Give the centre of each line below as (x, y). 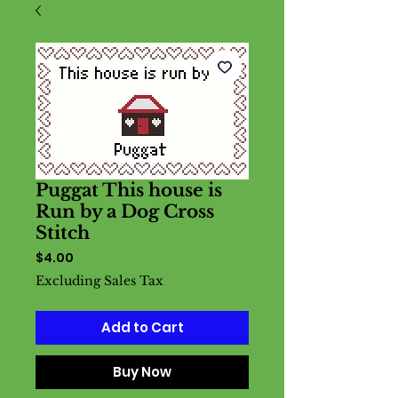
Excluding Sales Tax (99, 281)
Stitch (63, 233)
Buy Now (142, 372)
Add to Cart (142, 327)
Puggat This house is (129, 190)
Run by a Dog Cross (125, 211)
